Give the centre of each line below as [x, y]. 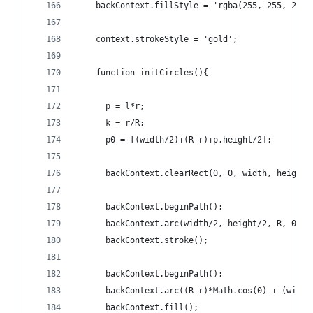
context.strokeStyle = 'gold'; [157, 39]
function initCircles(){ [142, 73]
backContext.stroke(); [142, 240]
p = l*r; [110, 106]
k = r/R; [110, 123]
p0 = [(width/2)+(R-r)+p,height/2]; [174, 140]
